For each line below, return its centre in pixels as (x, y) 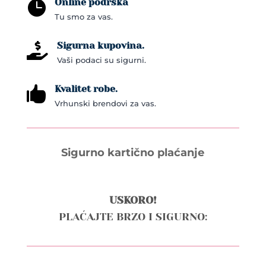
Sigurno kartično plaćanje (133, 153)
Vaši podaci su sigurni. (101, 60)
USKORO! (133, 200)
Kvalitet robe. (86, 89)
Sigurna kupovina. (100, 46)
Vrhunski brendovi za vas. (105, 104)
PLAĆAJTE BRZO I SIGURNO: (133, 217)
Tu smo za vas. (83, 17)
